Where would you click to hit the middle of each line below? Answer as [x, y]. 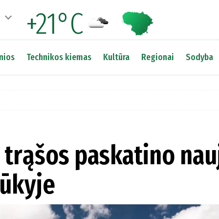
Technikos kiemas [59, 57]
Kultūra [116, 57]
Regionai [157, 57]
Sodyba [199, 57]
